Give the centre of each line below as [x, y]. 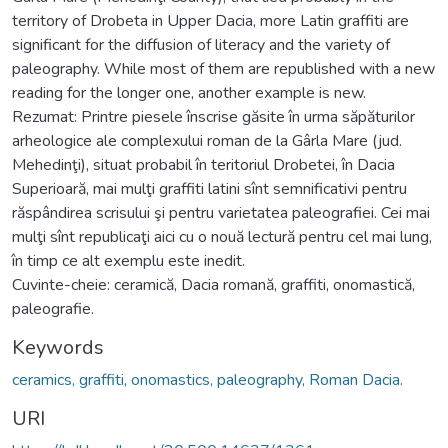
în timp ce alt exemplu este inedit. [128, 260]
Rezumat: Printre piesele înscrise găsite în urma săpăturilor [213, 116]
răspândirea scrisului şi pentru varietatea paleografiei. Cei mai [221, 212]
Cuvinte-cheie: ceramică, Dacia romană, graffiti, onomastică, [213, 284]
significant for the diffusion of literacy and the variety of [201, 44]
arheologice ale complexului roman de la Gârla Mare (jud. [207, 140]
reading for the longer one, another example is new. [189, 92]
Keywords [58, 347]
